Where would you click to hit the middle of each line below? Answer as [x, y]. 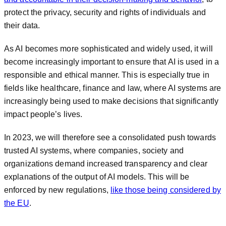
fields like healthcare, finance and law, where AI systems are [113, 88]
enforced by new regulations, [57, 190]
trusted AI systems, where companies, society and [94, 151]
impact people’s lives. [43, 114]
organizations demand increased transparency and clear [106, 164]
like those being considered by [165, 190]
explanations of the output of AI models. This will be [97, 177]
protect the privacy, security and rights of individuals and [105, 12]
